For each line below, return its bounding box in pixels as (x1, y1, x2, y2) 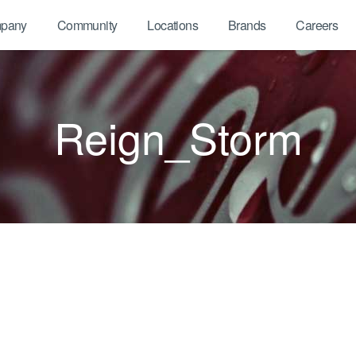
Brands (227, 16, 266, 34)
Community (56, 16, 118, 34)
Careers (296, 16, 339, 34)
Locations (147, 16, 198, 34)
